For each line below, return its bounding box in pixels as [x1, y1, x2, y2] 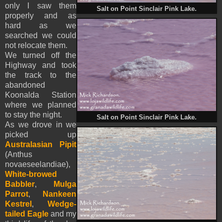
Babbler [5, 179, 35, 188]
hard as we [5, 21, 76, 30]
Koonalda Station [5, 90, 76, 99]
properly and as [5, 11, 76, 20]
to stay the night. [5, 110, 62, 119]
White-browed [5, 169, 57, 178]
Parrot [5, 189, 28, 198]
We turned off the [5, 51, 76, 59]
